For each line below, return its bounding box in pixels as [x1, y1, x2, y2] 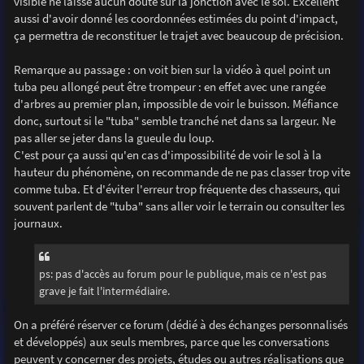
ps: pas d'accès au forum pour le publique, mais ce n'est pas [38, 266, 327, 281]
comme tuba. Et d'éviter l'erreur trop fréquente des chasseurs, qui [13, 181, 340, 197]
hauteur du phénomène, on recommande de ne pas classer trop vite [13, 164, 350, 180]
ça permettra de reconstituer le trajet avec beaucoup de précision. [13, 28, 344, 44]
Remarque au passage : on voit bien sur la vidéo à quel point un [13, 62, 331, 78]
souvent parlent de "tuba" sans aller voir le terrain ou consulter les [13, 198, 344, 214]
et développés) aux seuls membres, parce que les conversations [13, 333, 329, 349]
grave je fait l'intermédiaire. [38, 283, 170, 298]
